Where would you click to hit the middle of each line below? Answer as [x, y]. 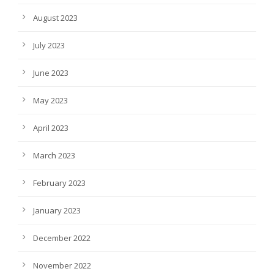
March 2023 [54, 155]
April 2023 [51, 128]
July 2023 [49, 45]
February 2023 [59, 183]
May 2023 [50, 100]
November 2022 [62, 265]
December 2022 [62, 238]
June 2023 [51, 72]
